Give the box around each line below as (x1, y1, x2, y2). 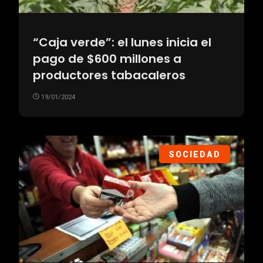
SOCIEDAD (168, 150, 221, 160)
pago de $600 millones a (33, 50, 181, 68)
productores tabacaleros (33, 67, 186, 84)
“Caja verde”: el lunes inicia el (33, 34, 211, 51)
